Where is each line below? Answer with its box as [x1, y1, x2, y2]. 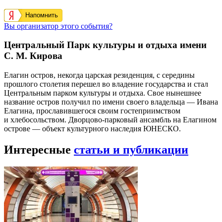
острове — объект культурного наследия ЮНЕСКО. [4, 124, 181, 133]
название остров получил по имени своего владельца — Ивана [4, 98, 218, 107]
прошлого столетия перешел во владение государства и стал [4, 80, 208, 89]
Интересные [4, 143, 74, 156]
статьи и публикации [74, 143, 188, 156]
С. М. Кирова [4, 51, 62, 61]
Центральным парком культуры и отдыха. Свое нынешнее [4, 89, 201, 98]
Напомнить [25, 11, 58, 19]
